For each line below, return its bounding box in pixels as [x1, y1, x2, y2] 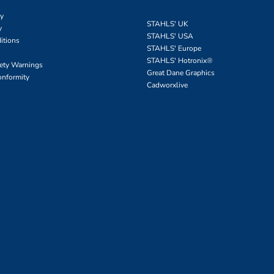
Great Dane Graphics [147, 68, 215, 78]
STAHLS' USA [147, 31, 193, 41]
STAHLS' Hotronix [147, 56, 207, 65]
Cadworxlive [147, 80, 188, 90]
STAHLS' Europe [147, 43, 201, 53]
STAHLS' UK [147, 19, 188, 29]
